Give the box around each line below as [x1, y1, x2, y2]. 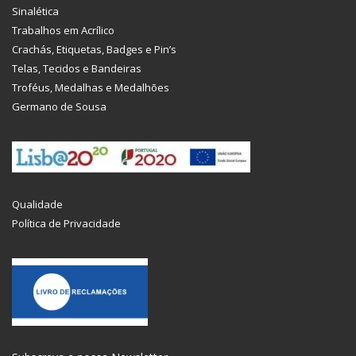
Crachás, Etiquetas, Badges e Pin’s [12, 42, 176, 57]
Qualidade [12, 197, 63, 212]
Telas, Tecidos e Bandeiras [12, 61, 141, 76]
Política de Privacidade [12, 216, 121, 231]
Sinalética [12, 4, 59, 19]
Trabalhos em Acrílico [12, 23, 114, 38]
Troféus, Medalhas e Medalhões [12, 80, 169, 95]
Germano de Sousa [12, 99, 106, 114]
